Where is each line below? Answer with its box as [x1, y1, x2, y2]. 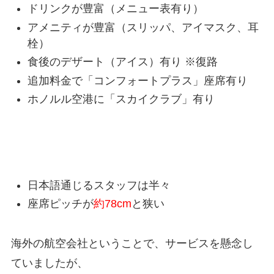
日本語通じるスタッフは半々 [27, 179, 171, 191]
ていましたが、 [10, 257, 88, 270]
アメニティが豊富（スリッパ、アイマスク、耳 [27, 21, 259, 34]
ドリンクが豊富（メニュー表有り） [27, 2, 204, 15]
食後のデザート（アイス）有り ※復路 [27, 56, 218, 68]
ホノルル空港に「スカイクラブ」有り [27, 93, 215, 106]
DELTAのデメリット [24, 136, 125, 149]
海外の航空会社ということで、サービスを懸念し [10, 237, 253, 250]
